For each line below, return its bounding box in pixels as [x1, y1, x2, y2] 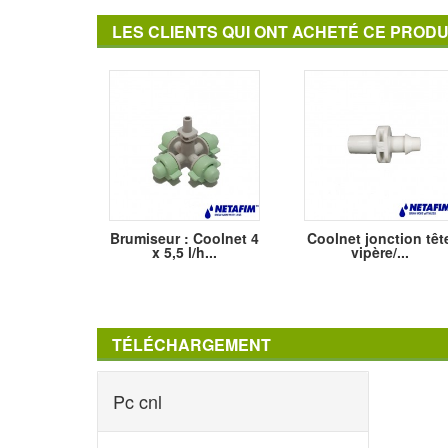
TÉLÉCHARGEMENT [112, 333, 271, 357]
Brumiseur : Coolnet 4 [110, 228, 259, 249]
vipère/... [350, 242, 409, 263]
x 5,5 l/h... [152, 242, 217, 263]
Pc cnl [113, 388, 162, 415]
